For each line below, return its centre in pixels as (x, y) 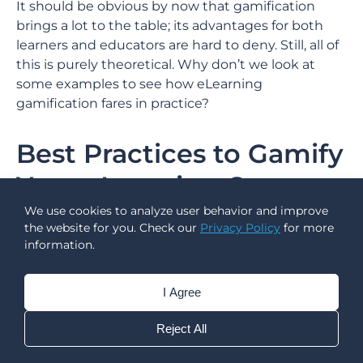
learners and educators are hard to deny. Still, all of (177, 45)
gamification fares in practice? (113, 103)
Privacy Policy (240, 228)
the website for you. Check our (112, 228)
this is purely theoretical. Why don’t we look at (166, 64)
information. (60, 245)
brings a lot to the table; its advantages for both (170, 26)
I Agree (181, 292)
